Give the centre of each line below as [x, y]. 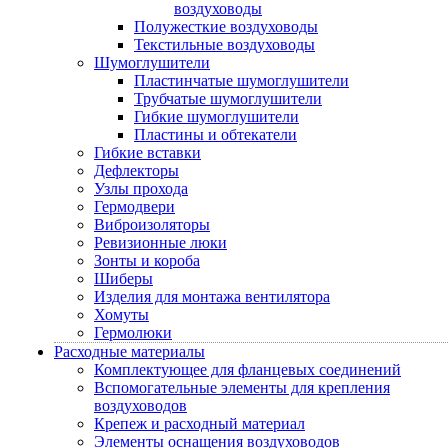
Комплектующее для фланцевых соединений [247, 369]
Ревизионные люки [160, 242]
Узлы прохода [141, 188]
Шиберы [123, 278]
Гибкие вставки [147, 152]
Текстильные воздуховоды [224, 44]
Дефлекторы [136, 170]
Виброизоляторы [152, 224]
